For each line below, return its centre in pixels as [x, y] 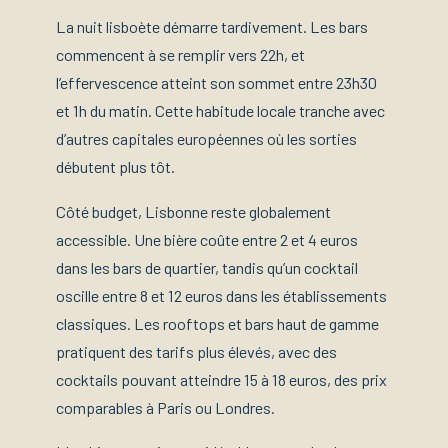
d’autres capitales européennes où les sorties [206, 139]
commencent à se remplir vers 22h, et [180, 55]
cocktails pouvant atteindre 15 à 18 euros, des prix [221, 379]
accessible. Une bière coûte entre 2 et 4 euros [207, 239]
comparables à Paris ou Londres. [165, 407]
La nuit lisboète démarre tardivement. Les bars [212, 27]
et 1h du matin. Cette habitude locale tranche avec [220, 111]
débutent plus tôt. [115, 167]
